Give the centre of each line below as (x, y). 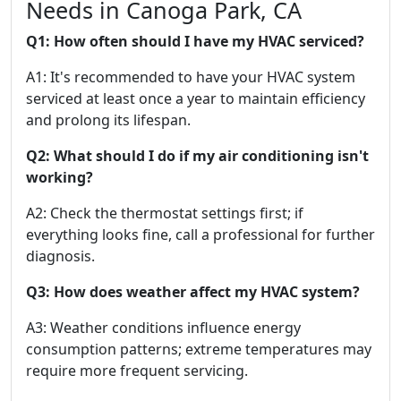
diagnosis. (60, 256)
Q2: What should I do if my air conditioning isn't (197, 156)
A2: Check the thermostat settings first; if (165, 213)
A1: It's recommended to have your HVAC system (191, 77)
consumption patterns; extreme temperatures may (199, 349)
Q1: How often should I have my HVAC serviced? (195, 41)
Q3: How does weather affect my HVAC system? (193, 292)
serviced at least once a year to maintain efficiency (196, 98)
